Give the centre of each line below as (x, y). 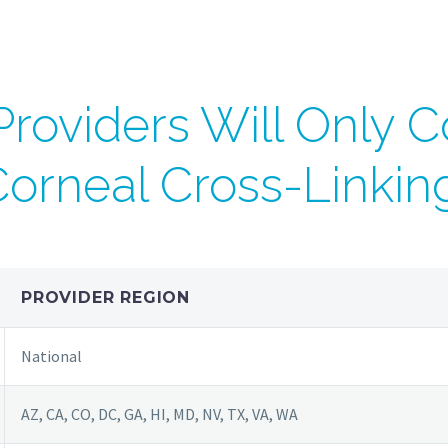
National (51, 355)
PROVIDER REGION (105, 297)
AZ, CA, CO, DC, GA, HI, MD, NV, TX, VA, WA (159, 413)
